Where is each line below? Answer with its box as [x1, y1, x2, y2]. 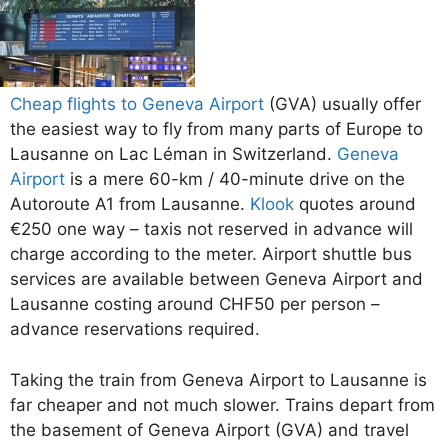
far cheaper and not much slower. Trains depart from [10, 394, 435, 415]
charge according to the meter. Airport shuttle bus [10, 244, 412, 265]
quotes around [294, 194, 416, 215]
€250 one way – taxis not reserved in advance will [10, 219, 413, 240]
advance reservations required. [10, 319, 260, 340]
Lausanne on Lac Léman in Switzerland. [10, 144, 337, 165]
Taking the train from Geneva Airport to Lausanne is [10, 369, 427, 390]
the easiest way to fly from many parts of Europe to [10, 119, 423, 140]
